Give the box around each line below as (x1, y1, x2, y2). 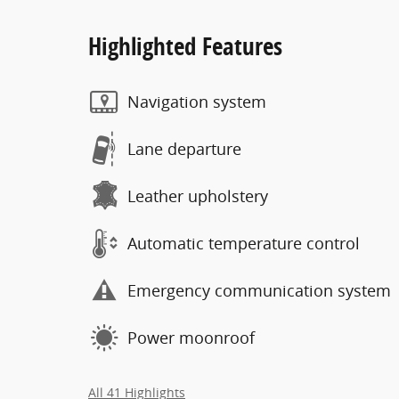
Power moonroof (127, 327, 255, 349)
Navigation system (127, 91, 266, 113)
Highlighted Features (88, 28, 282, 62)
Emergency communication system (127, 280, 391, 302)
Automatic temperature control (127, 232, 360, 255)
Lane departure (127, 138, 241, 160)
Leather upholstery (127, 185, 268, 208)
